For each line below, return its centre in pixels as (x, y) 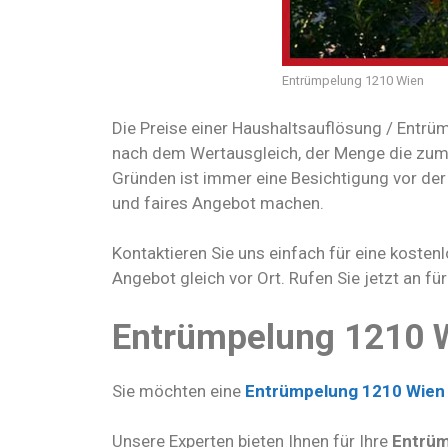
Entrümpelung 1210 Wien (353, 81)
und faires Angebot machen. (218, 202)
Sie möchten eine (176, 390)
